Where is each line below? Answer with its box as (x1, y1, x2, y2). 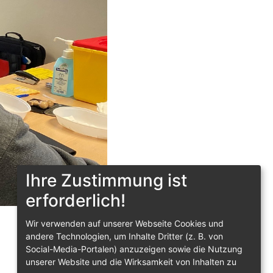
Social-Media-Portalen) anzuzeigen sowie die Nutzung (26, 244, 243, 255)
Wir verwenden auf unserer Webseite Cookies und (26, 218, 224, 229)
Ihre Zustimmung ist (26, 170, 187, 191)
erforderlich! (26, 190, 126, 211)
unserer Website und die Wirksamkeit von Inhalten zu (26, 257, 236, 268)
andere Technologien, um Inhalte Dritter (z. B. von (26, 231, 223, 242)
